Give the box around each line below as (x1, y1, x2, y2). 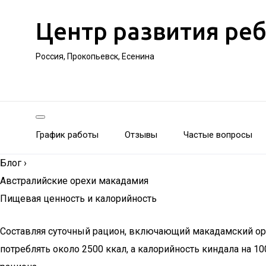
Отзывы (125, 129, 157, 140)
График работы (36, 129, 99, 140)
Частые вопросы (183, 129, 252, 140)
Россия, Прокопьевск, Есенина (36, 52, 154, 61)
